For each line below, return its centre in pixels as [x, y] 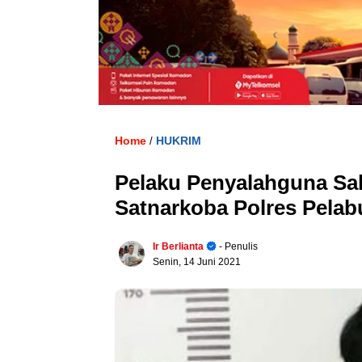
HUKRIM [179, 141]
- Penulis [237, 247]
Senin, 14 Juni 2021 [197, 262]
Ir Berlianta [178, 247]
